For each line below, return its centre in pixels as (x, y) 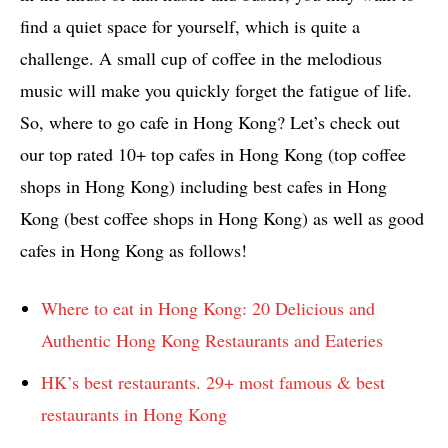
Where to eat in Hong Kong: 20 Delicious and (208, 307)
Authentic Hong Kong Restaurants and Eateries (212, 339)
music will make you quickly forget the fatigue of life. (216, 89)
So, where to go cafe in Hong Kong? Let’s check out (210, 121)
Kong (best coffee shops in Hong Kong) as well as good (222, 217)
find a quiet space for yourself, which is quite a (190, 25)
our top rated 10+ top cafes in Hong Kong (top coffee (213, 153)
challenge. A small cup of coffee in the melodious (201, 57)
